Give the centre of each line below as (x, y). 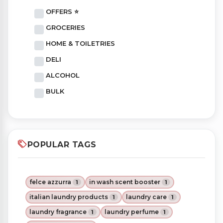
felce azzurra (50, 182)
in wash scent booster (125, 182)
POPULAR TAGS (62, 144)
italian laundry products (69, 197)
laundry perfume (132, 212)
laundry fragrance (58, 212)
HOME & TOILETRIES (80, 44)
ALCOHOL (63, 75)
